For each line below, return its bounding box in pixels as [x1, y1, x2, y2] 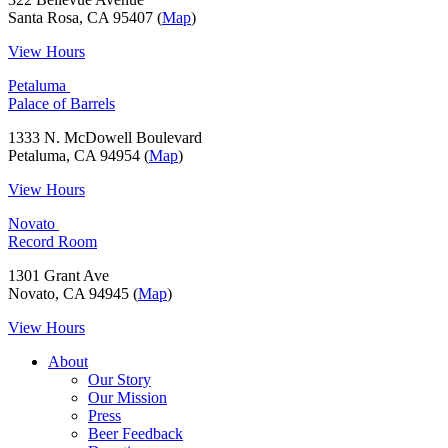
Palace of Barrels [8, 95, 115, 113]
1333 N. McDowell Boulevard [8, 129, 202, 147]
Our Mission [88, 389, 167, 407]
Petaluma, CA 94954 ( [8, 147, 149, 165]
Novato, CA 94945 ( [8, 285, 138, 303]
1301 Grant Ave [8, 267, 109, 285]
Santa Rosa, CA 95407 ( [8, 9, 162, 27]
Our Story [88, 371, 151, 389]
